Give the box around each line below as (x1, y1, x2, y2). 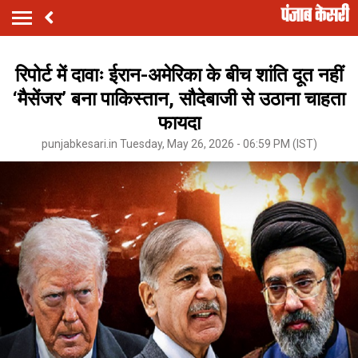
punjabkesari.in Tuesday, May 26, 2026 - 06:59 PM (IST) (41, 137, 317, 150)
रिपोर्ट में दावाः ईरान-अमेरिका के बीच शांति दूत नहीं (15, 63, 343, 86)
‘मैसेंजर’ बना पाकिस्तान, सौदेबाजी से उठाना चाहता (13, 87, 345, 110)
